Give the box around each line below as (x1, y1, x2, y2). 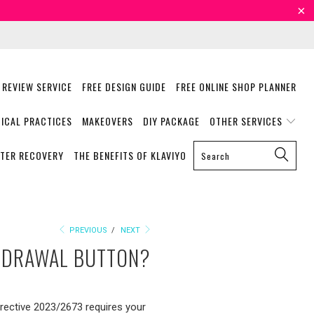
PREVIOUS (67, 226, 108, 235)
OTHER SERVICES (209, 114, 285, 128)
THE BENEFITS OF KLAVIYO (73, 148, 186, 163)
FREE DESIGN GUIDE (81, 79, 166, 94)
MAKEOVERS (81, 114, 133, 128)
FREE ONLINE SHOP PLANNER (175, 79, 296, 94)
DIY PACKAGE (142, 114, 200, 128)
